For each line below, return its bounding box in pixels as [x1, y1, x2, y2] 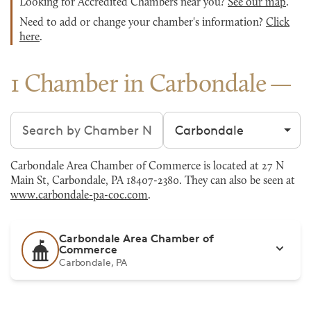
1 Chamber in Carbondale [10, 73, 267, 98]
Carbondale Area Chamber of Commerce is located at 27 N [10, 161, 284, 172]
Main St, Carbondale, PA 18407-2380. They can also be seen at [10, 176, 295, 187]
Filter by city [162, 112, 236, 128]
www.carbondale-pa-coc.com [10, 190, 148, 201]
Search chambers [10, 112, 113, 128]
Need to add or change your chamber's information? [19, 17, 266, 28]
